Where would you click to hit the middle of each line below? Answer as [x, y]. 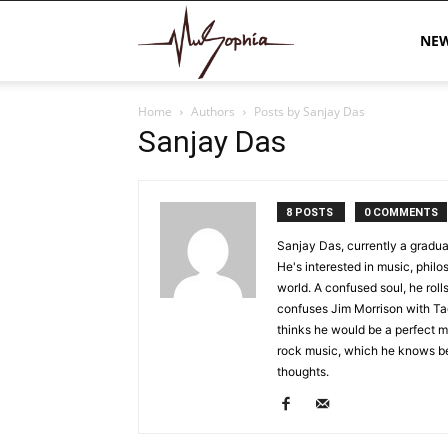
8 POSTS [311, 212]
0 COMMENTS [401, 212]
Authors [213, 111]
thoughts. [303, 371]
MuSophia [327, 39]
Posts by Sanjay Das [309, 111]
